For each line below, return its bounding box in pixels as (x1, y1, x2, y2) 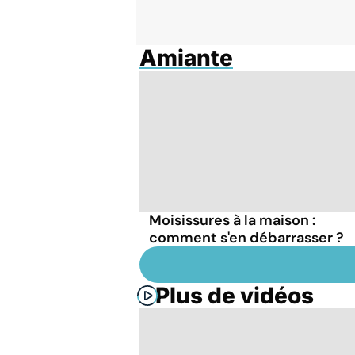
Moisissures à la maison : (149, 210, 315, 230)
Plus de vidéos (155, 281, 314, 309)
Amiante (139, 44, 233, 71)
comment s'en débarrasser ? (149, 227, 344, 247)
